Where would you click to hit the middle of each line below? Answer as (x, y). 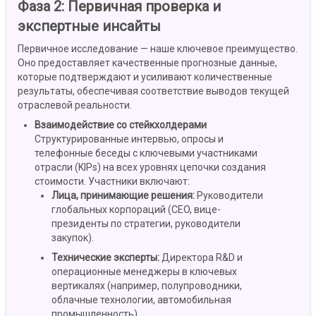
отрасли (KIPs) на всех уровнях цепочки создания (150, 168)
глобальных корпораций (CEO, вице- (136, 210)
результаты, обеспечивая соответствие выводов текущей (153, 91)
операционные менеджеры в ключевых (144, 272)
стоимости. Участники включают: (112, 182)
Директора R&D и (202, 258)
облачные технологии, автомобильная (141, 300)
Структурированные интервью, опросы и (129, 139)
